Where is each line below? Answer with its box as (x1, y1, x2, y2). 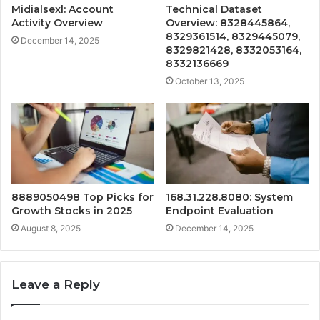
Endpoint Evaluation (166, 204, 274, 218)
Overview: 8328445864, (166, 16, 290, 30)
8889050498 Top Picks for (11, 191, 154, 204)
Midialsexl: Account (11, 3, 114, 16)
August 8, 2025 (21, 223, 81, 234)
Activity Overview (11, 16, 103, 30)
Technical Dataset (166, 3, 262, 16)
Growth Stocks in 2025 (11, 204, 132, 218)
